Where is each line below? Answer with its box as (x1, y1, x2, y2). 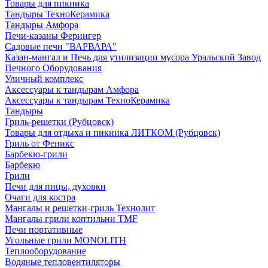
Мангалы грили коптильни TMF (5, 214, 138, 224)
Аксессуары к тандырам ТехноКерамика (5, 95, 170, 105)
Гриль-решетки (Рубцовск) (5, 117, 114, 127)
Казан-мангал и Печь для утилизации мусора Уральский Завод (5, 52, 261, 62)
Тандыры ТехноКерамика (5, 9, 109, 19)
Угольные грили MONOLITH (5, 235, 126, 245)
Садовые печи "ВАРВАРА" (5, 41, 117, 51)
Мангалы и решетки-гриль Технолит (5, 203, 155, 213)
